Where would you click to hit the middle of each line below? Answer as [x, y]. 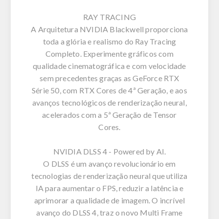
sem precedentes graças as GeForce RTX [109, 78]
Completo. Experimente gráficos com [109, 53]
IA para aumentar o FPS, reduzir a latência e [109, 188]
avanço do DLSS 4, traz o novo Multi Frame [109, 212]
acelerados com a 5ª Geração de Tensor [109, 114]
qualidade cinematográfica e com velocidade [109, 66]
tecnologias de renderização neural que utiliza [109, 175]
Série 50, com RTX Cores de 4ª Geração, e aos [109, 90]
